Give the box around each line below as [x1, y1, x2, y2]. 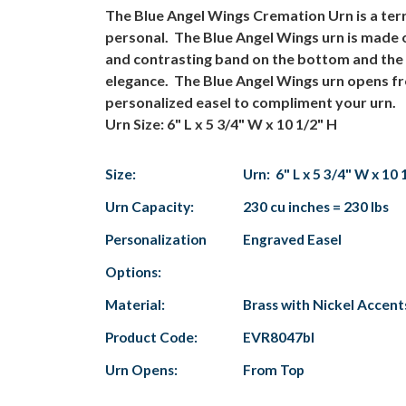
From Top [243, 361, 304, 378]
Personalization [105, 230, 207, 247]
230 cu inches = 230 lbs [243, 198, 389, 215]
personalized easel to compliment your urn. [105, 92, 396, 111]
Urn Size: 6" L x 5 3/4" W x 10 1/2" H [105, 114, 337, 132]
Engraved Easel [243, 230, 342, 247]
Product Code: [105, 328, 198, 345]
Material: [105, 295, 165, 313]
